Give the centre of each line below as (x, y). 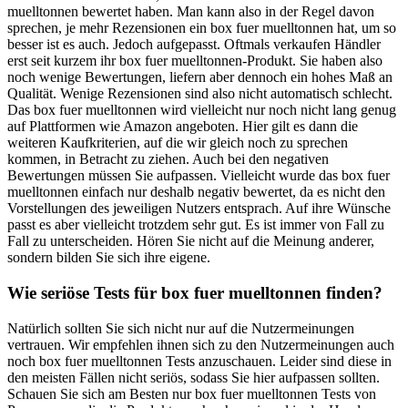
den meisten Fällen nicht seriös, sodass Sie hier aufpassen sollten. (194, 377)
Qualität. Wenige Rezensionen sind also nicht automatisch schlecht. (200, 94)
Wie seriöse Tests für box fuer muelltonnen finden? (195, 292)
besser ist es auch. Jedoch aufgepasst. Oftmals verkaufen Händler (194, 45)
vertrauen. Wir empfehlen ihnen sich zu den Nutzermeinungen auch (201, 344)
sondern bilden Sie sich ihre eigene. (109, 258)
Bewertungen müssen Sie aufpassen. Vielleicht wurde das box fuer (199, 176)
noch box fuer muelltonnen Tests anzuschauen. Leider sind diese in (199, 361)
